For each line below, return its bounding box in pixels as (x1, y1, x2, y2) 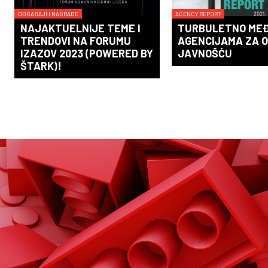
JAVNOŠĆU (178, 47, 233, 60)
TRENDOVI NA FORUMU (20, 34, 131, 48)
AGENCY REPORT (175, 10, 221, 18)
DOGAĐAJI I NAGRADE (18, 10, 78, 18)
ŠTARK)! (20, 59, 62, 73)
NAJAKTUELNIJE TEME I (20, 22, 141, 35)
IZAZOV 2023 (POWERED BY (20, 47, 153, 60)
